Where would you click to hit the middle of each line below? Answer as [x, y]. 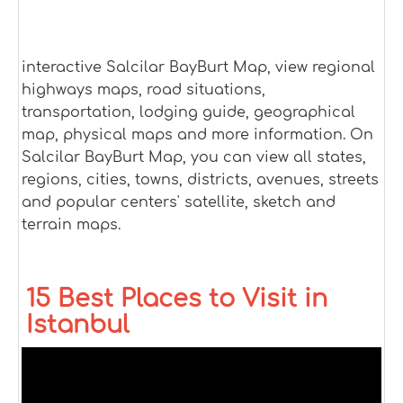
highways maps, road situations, [143, 90]
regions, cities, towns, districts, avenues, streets [200, 180]
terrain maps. [71, 225]
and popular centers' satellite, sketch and [179, 202]
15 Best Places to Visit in [177, 299]
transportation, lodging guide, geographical [188, 112]
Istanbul [78, 325]
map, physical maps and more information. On [197, 135]
